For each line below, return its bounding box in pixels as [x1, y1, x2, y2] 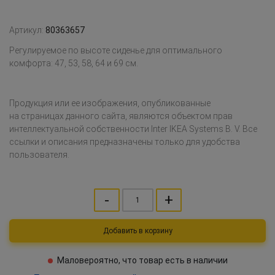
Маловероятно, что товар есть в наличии [56, 255, 228, 265]
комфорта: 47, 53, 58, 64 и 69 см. [9, 58, 138, 68]
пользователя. [9, 150, 69, 160]
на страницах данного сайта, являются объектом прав [9, 111, 233, 121]
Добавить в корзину [144, 227, 172, 235]
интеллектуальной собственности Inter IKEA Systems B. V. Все [9, 124, 257, 134]
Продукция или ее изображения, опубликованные [9, 98, 211, 108]
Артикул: [9, 25, 45, 35]
